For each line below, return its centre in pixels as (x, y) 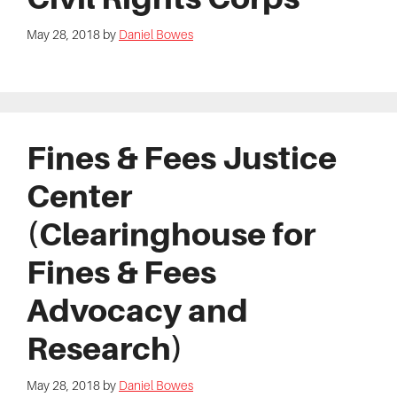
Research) (105, 348)
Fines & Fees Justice (182, 157)
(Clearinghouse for (171, 234)
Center (79, 195)
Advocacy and (137, 310)
